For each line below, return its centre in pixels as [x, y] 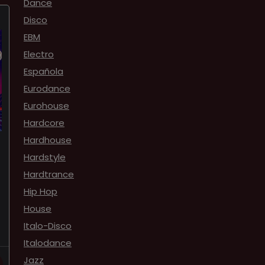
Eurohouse [46, 106]
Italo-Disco [48, 226]
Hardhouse [48, 140]
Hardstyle [45, 157]
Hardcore [44, 123]
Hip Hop [41, 191]
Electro [39, 54]
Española [43, 71]
